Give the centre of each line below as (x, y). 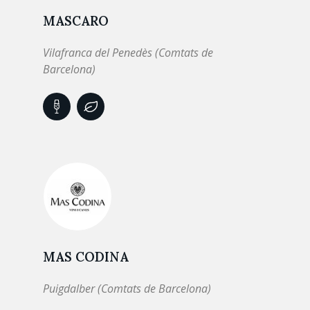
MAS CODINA (86, 257)
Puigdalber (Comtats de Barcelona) (127, 289)
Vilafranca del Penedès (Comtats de (128, 53)
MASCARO (76, 21)
